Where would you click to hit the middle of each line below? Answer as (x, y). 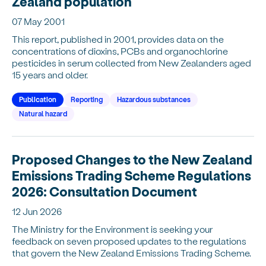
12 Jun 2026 (37, 211)
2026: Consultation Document (104, 191)
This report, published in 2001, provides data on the (118, 39)
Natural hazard (43, 113)
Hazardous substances (154, 99)
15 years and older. (50, 74)
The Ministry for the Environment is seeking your (112, 229)
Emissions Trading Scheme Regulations (132, 175)
